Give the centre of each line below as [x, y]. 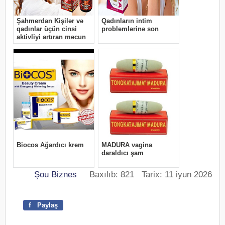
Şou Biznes [55, 175]
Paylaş [46, 205]
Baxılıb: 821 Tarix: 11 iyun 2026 [144, 175]
